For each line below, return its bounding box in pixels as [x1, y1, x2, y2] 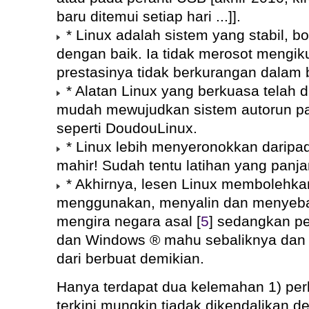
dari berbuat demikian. [56, 250, 204, 267]
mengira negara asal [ [56, 212, 201, 230]
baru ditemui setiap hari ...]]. [56, 8, 241, 25]
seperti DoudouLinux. [56, 119, 197, 137]
